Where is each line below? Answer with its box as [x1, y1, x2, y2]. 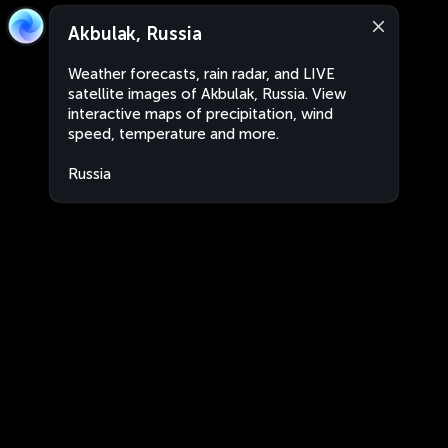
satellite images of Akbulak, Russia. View [68, 85, 346, 103]
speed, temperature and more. [68, 125, 279, 143]
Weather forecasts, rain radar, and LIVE [68, 65, 335, 83]
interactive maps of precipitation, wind [68, 105, 333, 123]
